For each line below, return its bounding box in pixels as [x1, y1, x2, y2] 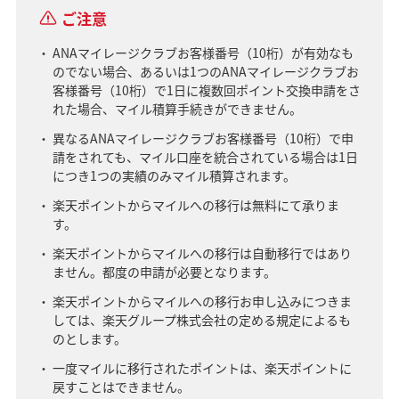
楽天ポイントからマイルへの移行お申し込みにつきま [52, 291, 352, 310]
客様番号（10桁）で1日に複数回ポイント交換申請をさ [52, 80, 361, 99]
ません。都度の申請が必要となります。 [52, 262, 276, 281]
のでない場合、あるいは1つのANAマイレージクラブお [52, 61, 359, 80]
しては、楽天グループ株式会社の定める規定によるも [52, 310, 351, 329]
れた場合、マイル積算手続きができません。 [52, 99, 302, 118]
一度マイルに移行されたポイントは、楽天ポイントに [52, 358, 352, 377]
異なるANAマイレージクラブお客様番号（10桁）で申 [52, 128, 354, 147]
